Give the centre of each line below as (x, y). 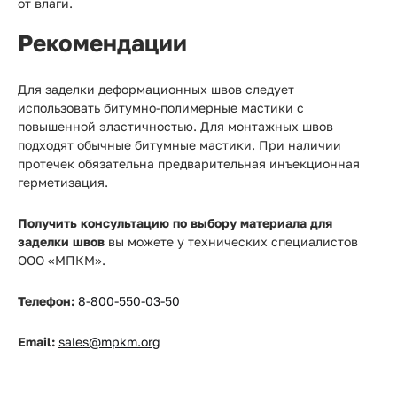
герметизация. (63, 182)
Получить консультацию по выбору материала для (175, 223)
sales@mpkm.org (109, 342)
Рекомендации (102, 43)
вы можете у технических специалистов (231, 241)
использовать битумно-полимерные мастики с (161, 108)
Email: (36, 342)
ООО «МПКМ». (62, 260)
